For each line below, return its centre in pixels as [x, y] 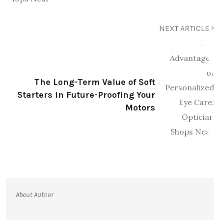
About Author [35, 194]
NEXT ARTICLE [185, 28]
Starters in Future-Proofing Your [86, 95]
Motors [140, 107]
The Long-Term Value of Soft [95, 82]
